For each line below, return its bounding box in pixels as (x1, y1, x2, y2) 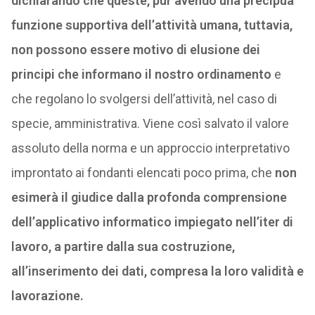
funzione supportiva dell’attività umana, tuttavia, (11, 18, 292, 32)
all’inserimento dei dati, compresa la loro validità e (11, 264, 304, 278)
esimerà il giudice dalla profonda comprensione (11, 190, 287, 205)
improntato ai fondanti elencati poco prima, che (11, 165, 275, 180)
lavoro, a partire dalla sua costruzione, (11, 239, 235, 254)
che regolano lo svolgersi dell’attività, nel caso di (11, 91, 277, 106)
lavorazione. (11, 288, 84, 303)
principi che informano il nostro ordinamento (11, 67, 274, 82)
